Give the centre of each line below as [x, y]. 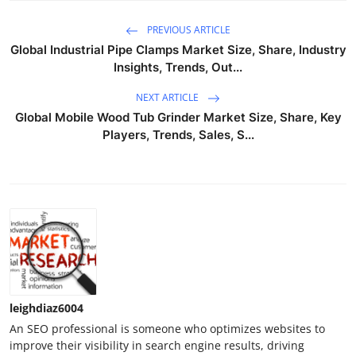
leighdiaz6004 [46, 308]
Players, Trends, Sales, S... [178, 135]
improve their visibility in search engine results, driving [157, 346]
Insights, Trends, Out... [178, 68]
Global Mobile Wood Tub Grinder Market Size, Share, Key [178, 118]
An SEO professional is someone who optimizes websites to [167, 329]
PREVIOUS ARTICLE [188, 30]
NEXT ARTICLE [168, 98]
